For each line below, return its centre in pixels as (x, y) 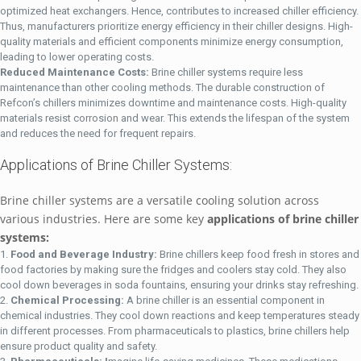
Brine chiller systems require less (226, 72)
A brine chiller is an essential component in (224, 300)
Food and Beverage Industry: (85, 254)
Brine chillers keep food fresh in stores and (259, 254)
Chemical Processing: (67, 300)
